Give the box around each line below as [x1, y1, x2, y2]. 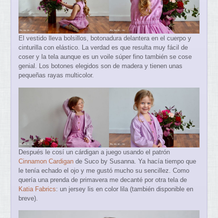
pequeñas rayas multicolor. [18, 72, 94, 79]
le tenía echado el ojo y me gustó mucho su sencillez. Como [18, 166, 190, 174]
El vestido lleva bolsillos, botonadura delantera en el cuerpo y [18, 35, 192, 42]
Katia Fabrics [18, 185, 56, 193]
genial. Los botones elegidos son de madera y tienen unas [18, 62, 183, 70]
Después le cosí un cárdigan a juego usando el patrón [18, 148, 170, 156]
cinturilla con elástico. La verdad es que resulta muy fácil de [18, 44, 188, 52]
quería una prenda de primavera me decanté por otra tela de [18, 176, 187, 183]
